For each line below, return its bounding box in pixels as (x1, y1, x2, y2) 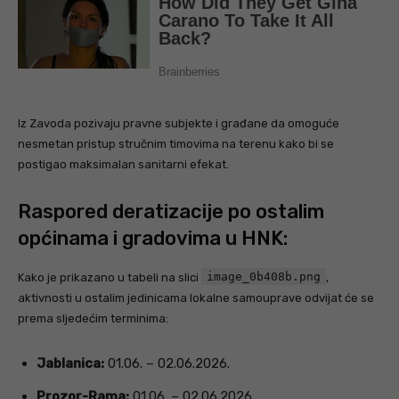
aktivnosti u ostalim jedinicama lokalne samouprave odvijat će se (18, 291, 374, 305)
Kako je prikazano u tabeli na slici (18, 271, 201, 285)
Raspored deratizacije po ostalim (18, 199, 324, 224)
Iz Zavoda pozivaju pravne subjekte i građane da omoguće (18, 117, 339, 131)
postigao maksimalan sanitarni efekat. (18, 158, 229, 172)
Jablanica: (37, 355, 104, 372)
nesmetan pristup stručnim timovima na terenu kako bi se (18, 137, 334, 151)
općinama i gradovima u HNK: (18, 226, 288, 251)
